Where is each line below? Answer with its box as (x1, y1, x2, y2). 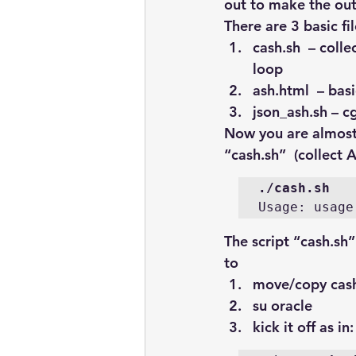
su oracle (253, 296, 312, 315)
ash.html (253, 81, 309, 99)
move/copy (253, 275, 331, 293)
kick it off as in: (253, 318, 354, 336)
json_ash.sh (253, 103, 327, 121)
